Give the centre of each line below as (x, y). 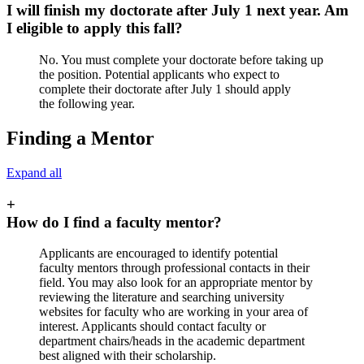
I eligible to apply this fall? (95, 28)
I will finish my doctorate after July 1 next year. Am (178, 11)
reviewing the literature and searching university (162, 297)
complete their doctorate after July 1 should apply (165, 89)
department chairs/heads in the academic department (172, 341)
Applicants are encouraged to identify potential (158, 253)
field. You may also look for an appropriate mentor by (176, 283)
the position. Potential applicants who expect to (159, 75)
